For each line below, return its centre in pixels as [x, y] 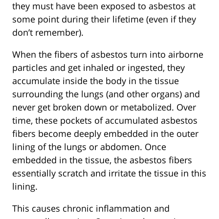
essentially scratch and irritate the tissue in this [109, 173]
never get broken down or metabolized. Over [104, 107]
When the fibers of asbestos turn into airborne [108, 55]
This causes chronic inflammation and [91, 208]
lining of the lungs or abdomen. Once [89, 147]
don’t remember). [48, 33]
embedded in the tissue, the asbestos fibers [102, 160]
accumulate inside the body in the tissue [96, 81]
